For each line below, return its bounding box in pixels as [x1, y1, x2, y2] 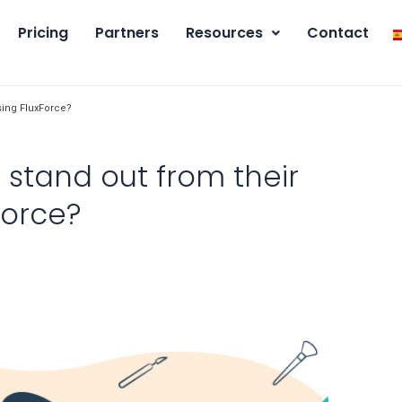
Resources [186, 22, 263, 43]
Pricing [18, 22, 68, 43]
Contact [307, 22, 369, 43]
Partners [95, 22, 159, 43]
